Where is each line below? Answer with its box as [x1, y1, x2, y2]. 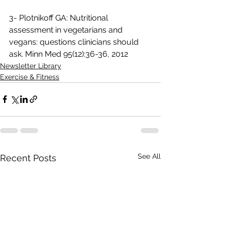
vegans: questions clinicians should [9, 37, 141, 47]
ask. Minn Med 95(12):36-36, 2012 [9, 49, 128, 59]
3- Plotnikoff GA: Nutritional [9, 13, 110, 23]
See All [138, 152, 161, 160]
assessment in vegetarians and [9, 25, 125, 35]
